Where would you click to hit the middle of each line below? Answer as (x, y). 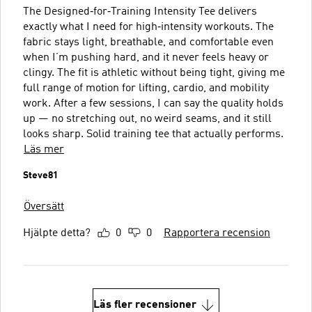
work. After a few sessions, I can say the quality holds (153, 103)
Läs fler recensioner (145, 305)
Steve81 (40, 175)
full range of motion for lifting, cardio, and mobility (146, 88)
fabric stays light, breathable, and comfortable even (148, 42)
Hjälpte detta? (57, 233)
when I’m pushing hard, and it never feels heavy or (146, 57)
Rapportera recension (217, 233)
